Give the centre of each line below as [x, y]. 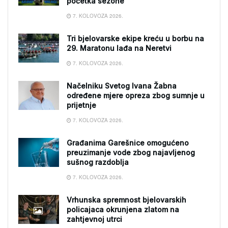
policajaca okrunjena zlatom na [123, 209]
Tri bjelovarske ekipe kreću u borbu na [135, 38]
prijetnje [81, 105]
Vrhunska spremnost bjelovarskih [126, 200]
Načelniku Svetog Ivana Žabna [122, 86]
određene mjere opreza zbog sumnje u [136, 95]
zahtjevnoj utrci [94, 219]
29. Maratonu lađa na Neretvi [119, 48]
